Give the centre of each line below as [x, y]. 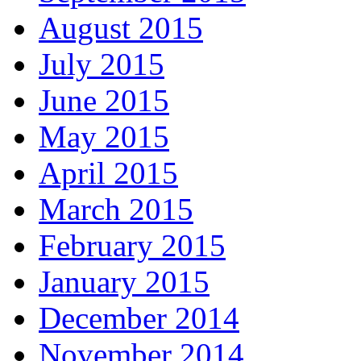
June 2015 [104, 101]
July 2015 [102, 64]
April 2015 [108, 173]
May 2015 [104, 137]
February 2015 [132, 246]
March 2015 [116, 210]
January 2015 [124, 282]
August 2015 [121, 28]
